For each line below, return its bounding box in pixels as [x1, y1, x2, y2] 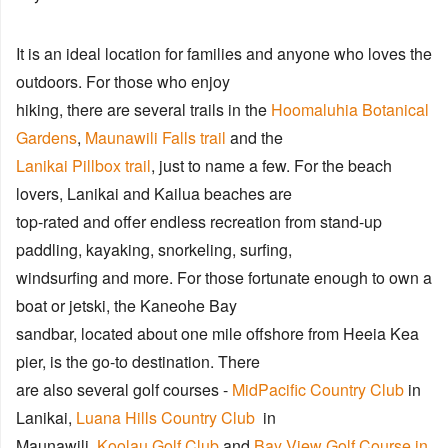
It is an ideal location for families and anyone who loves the [16, 42, 432, 66]
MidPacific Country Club [232, 378, 408, 402]
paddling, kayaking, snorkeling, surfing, [16, 238, 292, 262]
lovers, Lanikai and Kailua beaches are [16, 182, 292, 206]
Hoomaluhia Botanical [271, 98, 429, 122]
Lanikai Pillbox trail [16, 154, 151, 178]
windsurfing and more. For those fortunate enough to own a [16, 266, 432, 290]
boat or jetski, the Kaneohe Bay [16, 294, 237, 318]
